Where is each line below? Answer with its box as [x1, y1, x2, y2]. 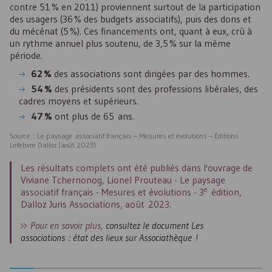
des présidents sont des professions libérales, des [52, 83, 258, 95]
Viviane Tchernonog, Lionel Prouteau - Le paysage [21, 174, 225, 186]
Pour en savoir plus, [30, 219, 106, 231]
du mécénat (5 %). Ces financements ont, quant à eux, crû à [10, 25, 252, 37]
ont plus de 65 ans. [52, 110, 134, 122]
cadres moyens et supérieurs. [19, 95, 138, 107]
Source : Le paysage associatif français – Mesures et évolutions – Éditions [10, 131, 239, 140]
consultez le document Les [106, 219, 203, 231]
